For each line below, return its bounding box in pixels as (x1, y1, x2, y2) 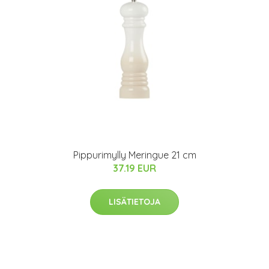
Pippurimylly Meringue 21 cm (73, 149, 196, 162)
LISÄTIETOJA (109, 196, 160, 208)
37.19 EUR (113, 162, 156, 175)
